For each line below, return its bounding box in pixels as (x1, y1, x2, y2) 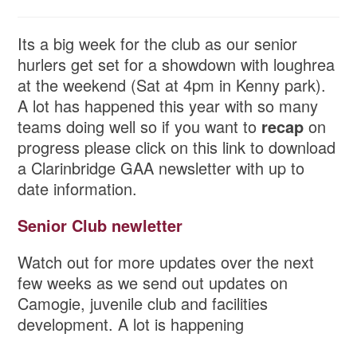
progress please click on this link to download (18, 135, 336, 159)
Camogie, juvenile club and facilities (18, 292, 269, 316)
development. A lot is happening (18, 312, 245, 336)
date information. (18, 177, 138, 201)
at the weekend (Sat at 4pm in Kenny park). (18, 73, 327, 97)
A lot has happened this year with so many (18, 94, 319, 118)
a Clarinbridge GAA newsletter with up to (18, 156, 305, 180)
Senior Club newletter (18, 214, 183, 237)
